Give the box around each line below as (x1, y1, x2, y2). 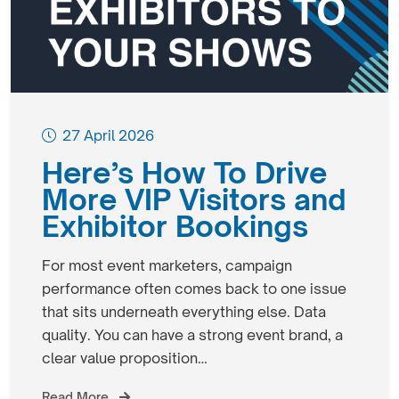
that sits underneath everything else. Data (42, 303, 326, 322)
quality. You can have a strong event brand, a (42, 326, 343, 345)
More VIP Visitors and (42, 182, 346, 218)
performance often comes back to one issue (42, 280, 346, 298)
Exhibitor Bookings (42, 208, 308, 245)
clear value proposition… (42, 349, 208, 368)
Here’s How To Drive (42, 155, 327, 191)
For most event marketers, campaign (42, 256, 292, 275)
